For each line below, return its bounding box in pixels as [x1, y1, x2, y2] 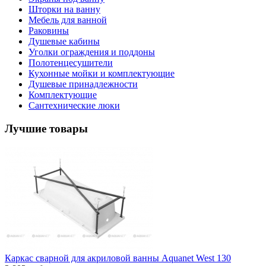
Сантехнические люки [28, 100, 120, 111]
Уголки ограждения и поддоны [28, 47, 155, 58]
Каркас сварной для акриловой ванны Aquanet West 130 [5, 252, 231, 263]
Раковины [28, 26, 69, 36]
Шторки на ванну [28, 4, 100, 15]
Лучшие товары [5, 122, 88, 135]
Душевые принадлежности [28, 79, 138, 90]
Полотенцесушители [28, 58, 113, 68]
